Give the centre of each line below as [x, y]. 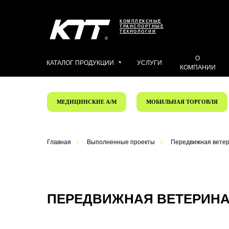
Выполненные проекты [121, 142]
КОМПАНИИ [198, 67]
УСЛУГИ [149, 63]
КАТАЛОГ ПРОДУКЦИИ [80, 63]
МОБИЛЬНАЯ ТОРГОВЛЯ [182, 102]
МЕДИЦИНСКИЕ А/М [87, 102]
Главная [59, 142]
